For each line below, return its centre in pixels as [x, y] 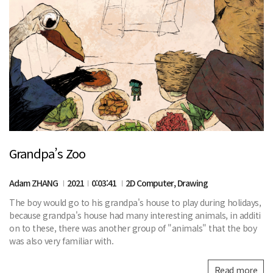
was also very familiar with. [61, 241]
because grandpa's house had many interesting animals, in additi [135, 215]
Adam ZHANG [34, 183]
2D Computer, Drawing [167, 183]
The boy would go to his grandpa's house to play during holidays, [135, 203]
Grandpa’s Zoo [47, 154]
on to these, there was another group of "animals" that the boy [133, 228]
